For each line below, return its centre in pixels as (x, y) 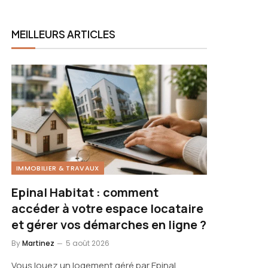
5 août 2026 (88, 243)
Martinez (38, 243)
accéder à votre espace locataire (107, 208)
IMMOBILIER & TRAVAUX (58, 168)
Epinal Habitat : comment (85, 192)
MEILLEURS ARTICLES (63, 34)
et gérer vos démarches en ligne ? (109, 224)
